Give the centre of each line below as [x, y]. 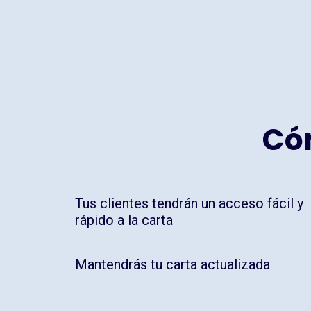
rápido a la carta [124, 220]
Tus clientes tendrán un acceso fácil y [189, 204]
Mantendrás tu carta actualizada [172, 265]
